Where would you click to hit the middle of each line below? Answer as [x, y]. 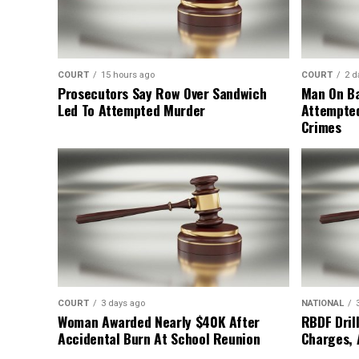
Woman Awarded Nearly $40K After [159, 322]
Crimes [321, 127]
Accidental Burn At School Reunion [159, 339]
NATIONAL [322, 304]
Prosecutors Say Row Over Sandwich [162, 93]
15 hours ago [128, 75]
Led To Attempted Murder [131, 110]
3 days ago [123, 304]
